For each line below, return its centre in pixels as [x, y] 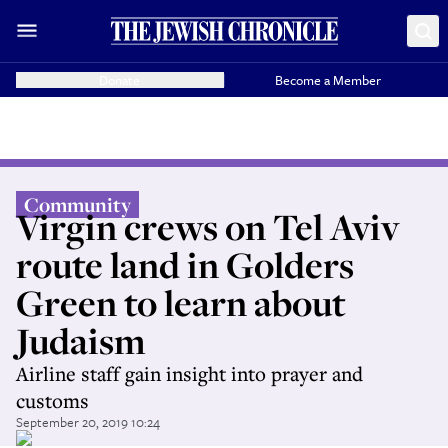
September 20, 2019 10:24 [88, 422]
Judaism [81, 340]
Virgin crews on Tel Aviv [208, 226]
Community [77, 204]
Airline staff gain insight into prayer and [189, 373]
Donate [120, 80]
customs [52, 400]
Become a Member [328, 80]
